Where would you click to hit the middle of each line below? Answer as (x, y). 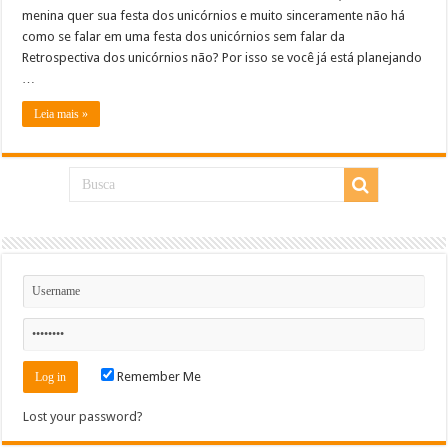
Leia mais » (61, 113)
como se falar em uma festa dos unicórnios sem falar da (184, 36)
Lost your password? (83, 416)
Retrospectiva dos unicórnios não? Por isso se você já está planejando (222, 57)
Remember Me (158, 376)
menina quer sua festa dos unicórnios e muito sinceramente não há (214, 15)
